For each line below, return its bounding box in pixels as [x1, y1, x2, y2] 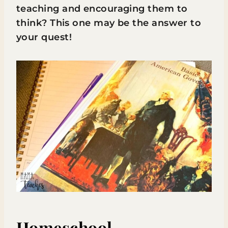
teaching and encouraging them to [16, 3, 188, 14]
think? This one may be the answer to [16, 17, 202, 28]
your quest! [16, 32, 72, 43]
